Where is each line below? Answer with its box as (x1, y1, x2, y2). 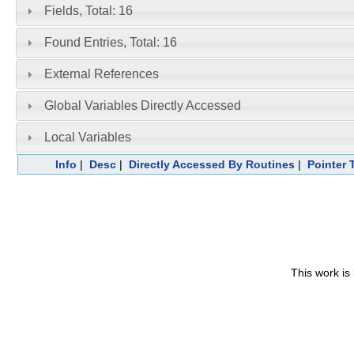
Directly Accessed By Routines (128, 157, 295, 171)
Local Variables (43, 130, 131, 144)
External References (43, 67, 159, 81)
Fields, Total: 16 (43, 4, 133, 18)
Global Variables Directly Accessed (43, 98, 241, 112)
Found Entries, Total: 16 (43, 36, 177, 50)
